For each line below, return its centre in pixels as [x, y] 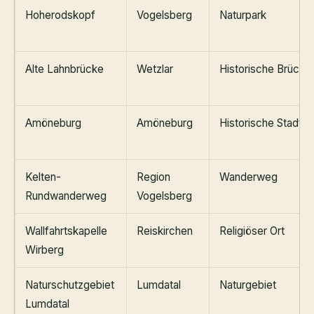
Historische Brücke [265, 69]
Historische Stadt [261, 123]
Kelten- [43, 177]
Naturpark [243, 15]
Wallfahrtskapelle [66, 231]
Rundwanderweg [66, 196]
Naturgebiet [248, 285]
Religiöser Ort [252, 231]
